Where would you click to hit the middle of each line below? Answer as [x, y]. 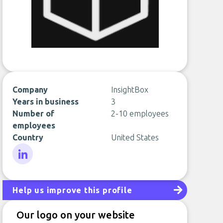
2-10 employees [140, 113]
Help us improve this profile [72, 190]
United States [135, 137]
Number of [34, 113]
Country [28, 137]
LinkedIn [27, 170]
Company [30, 90]
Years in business [46, 102]
